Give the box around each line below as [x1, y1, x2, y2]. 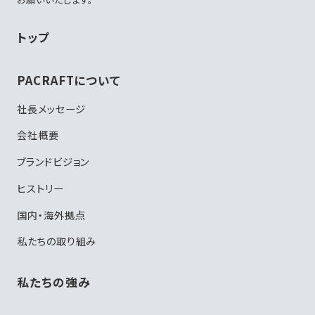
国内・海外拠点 [16, 207, 86, 222]
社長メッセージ [16, 101, 86, 116]
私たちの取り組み [16, 233, 97, 249]
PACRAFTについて [16, 72, 122, 89]
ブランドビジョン [16, 154, 90, 169]
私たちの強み [16, 274, 91, 291]
